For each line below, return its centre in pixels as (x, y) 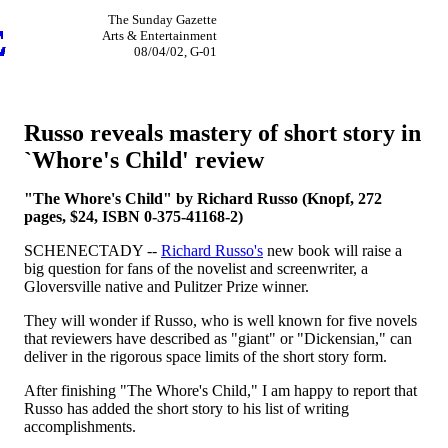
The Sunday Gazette (162, 19)
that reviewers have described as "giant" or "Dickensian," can (218, 338)
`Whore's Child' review (144, 160)
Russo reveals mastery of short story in (222, 133)
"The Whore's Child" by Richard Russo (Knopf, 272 (203, 198)
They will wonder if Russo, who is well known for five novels (220, 320)
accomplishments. (80, 426)
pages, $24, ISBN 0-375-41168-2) (133, 216)
